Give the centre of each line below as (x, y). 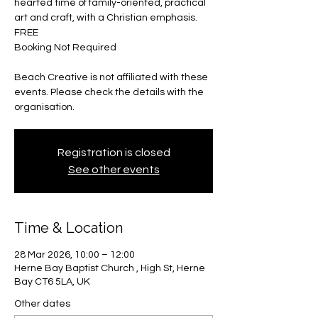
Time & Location (68, 228)
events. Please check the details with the (109, 92)
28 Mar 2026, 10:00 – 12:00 (75, 255)
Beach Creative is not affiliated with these (111, 77)
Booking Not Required (65, 48)
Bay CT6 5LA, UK (52, 282)
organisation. (44, 107)
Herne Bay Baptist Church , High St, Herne (110, 268)
